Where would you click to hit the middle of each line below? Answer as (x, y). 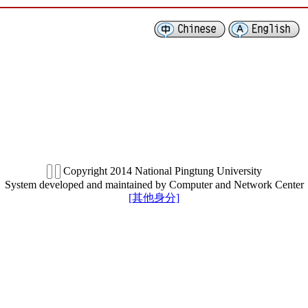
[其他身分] (154, 198)
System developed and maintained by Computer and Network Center (154, 185)
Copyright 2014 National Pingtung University (161, 171)
